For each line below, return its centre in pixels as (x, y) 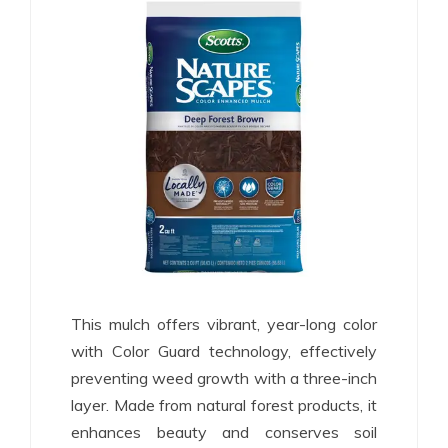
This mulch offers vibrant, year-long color (224, 323)
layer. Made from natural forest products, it (224, 404)
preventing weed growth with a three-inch (224, 377)
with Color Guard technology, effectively (224, 350)
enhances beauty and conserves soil (224, 431)
